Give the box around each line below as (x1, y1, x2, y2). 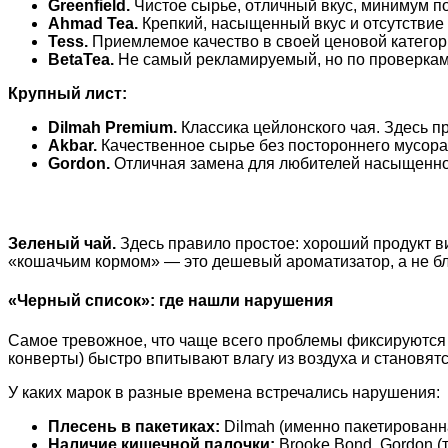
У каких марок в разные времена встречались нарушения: (8, 383, 440, 401)
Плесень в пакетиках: (48, 417, 220, 435)
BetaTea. (48, 51, 114, 69)
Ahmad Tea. (48, 15, 138, 33)
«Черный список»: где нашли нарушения (8, 292, 333, 310)
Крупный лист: (8, 85, 127, 103)
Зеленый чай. (8, 235, 116, 253)
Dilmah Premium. (48, 119, 177, 137)
